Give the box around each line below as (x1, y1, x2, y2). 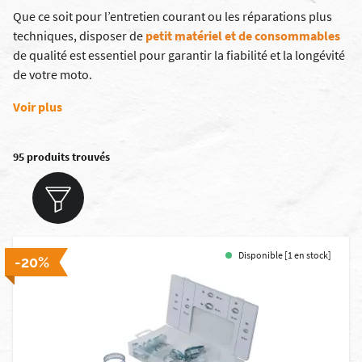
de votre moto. (13, 66, 92, 82)
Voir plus (13, 99, 62, 115)
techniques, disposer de (13, 27, 145, 44)
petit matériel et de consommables (145, 27, 340, 44)
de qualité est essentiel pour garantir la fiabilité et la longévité (13, 47, 345, 63)
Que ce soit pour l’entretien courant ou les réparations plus (13, 8, 332, 24)
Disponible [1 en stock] (238, 249, 331, 261)
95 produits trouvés (13, 149, 110, 164)
